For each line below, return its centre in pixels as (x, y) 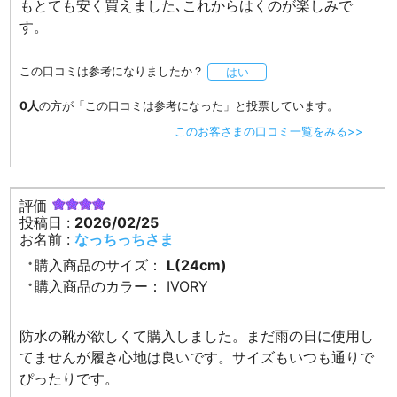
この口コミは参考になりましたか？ (112, 71)
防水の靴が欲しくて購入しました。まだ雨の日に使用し (197, 335)
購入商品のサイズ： (99, 265)
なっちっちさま (125, 239)
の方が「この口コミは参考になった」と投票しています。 (189, 105)
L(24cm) (197, 265)
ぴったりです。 (70, 378)
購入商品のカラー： (99, 286)
